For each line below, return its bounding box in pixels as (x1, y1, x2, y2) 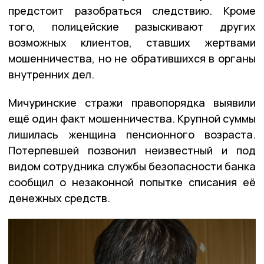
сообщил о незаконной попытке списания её (8, 175, 256, 190)
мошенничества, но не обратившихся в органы (8, 51, 256, 66)
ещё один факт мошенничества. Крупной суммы (8, 111, 256, 126)
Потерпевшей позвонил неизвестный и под (8, 143, 256, 158)
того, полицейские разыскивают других (8, 19, 256, 34)
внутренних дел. (8, 67, 101, 82)
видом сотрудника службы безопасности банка (8, 159, 256, 174)
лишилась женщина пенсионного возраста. (8, 127, 256, 142)
